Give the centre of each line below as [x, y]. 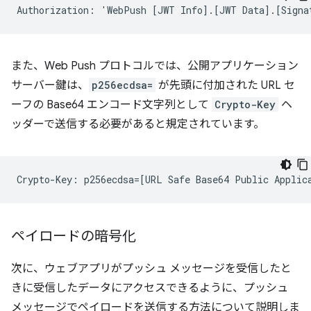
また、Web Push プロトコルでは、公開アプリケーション [155, 66]
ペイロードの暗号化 [74, 237]
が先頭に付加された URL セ [225, 86]
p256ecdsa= [122, 85]
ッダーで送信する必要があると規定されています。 [138, 125]
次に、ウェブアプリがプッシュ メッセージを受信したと [151, 269]
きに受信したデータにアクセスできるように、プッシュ [150, 288]
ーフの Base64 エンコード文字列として [111, 105]
